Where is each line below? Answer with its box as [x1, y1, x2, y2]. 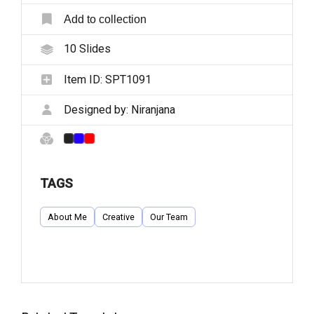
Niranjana [130, 102, 175, 116]
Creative [102, 211, 135, 222]
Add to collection [63, 13, 146, 26]
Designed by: [63, 102, 131, 116]
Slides [76, 42, 111, 56]
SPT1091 [104, 72, 151, 86]
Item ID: [63, 72, 105, 86]
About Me [47, 211, 87, 222]
